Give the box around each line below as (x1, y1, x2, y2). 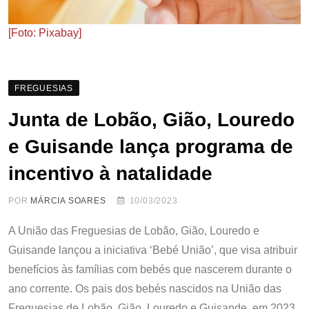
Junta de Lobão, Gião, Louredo (8, 109, 295, 131)
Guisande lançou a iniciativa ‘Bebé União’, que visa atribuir (8, 244, 297, 257)
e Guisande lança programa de (8, 136, 293, 158)
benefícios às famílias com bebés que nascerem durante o (8, 263, 292, 276)
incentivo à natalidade (8, 163, 212, 185)
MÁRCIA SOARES (30, 196, 106, 206)
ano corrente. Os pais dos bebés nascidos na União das (8, 283, 281, 295)
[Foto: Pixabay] (8, 27, 81, 39)
